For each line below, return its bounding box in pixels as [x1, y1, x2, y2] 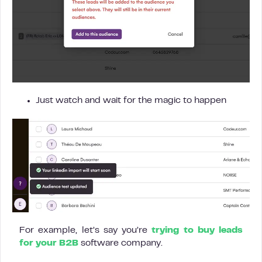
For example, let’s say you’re [19, 226, 152, 235]
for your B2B [19, 239, 78, 247]
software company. [78, 239, 165, 247]
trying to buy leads [151, 226, 243, 235]
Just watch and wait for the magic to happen [36, 96, 226, 105]
